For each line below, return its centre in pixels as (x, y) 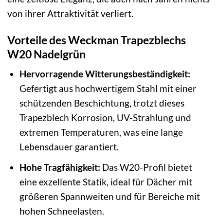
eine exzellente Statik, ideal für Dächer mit (106, 182)
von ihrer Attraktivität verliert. (70, 13)
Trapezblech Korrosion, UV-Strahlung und (105, 118)
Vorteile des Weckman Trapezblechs (97, 40)
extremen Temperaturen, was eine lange (101, 132)
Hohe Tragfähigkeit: (60, 167)
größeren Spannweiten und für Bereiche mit (109, 196)
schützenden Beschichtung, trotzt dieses (102, 103)
